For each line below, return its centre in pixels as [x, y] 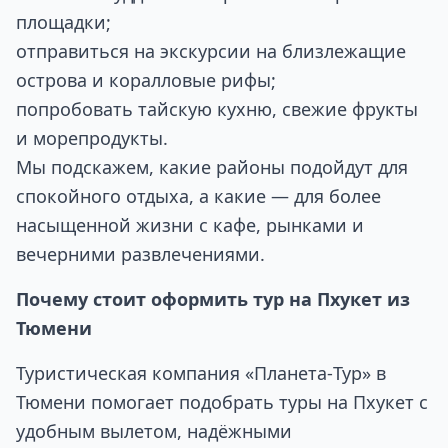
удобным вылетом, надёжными [154, 431]
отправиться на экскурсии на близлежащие [211, 51]
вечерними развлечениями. [140, 254]
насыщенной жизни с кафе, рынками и [190, 225]
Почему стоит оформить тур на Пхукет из [213, 299]
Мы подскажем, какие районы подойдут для [212, 167]
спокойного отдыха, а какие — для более [198, 196]
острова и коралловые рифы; [146, 80]
